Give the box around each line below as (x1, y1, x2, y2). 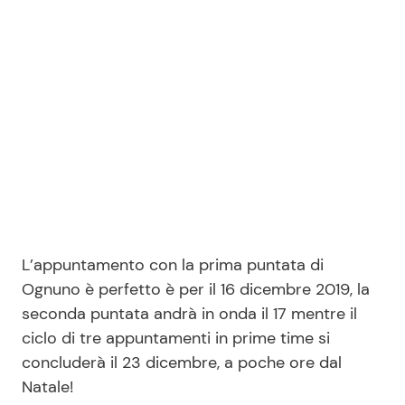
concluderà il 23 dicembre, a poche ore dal (22, 351, 342, 373)
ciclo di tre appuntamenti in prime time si (22, 326, 330, 349)
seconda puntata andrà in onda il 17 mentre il (22, 302, 357, 325)
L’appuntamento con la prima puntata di (22, 253, 324, 276)
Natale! (22, 375, 73, 398)
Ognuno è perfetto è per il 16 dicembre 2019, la (22, 278, 370, 300)
